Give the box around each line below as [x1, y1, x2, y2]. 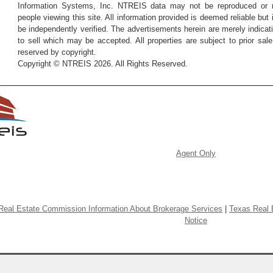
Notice [185, 216, 207, 225]
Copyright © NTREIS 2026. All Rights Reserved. [18, 59, 188, 68]
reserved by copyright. [18, 48, 96, 57]
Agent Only [176, 149, 216, 158]
